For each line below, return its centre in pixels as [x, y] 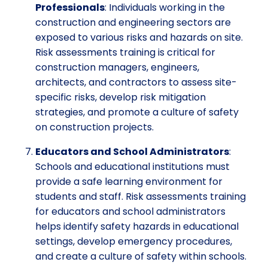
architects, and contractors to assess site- [136, 82]
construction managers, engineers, [117, 67]
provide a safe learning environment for [129, 181]
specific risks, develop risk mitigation [121, 97]
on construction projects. [95, 127]
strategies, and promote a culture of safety [137, 112]
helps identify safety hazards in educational [137, 226]
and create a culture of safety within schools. [141, 256]
